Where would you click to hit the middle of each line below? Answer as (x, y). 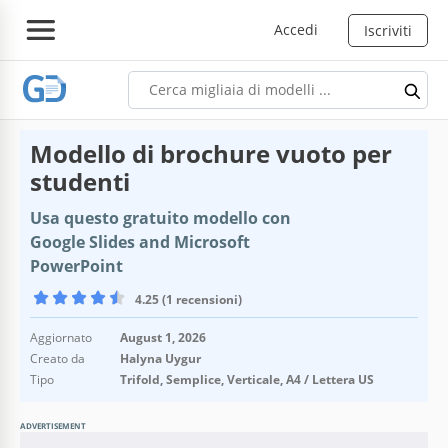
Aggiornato (61, 337)
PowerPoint (76, 265)
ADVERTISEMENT (53, 425)
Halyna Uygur (160, 358)
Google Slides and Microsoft (140, 241)
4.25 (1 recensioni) (188, 299)
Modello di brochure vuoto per (211, 153)
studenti (80, 181)
